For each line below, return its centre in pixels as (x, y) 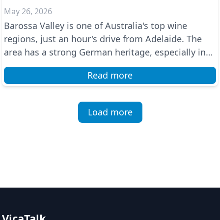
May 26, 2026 (28, 11)
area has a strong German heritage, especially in (105, 52)
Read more (110, 75)
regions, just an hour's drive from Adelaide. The (103, 39)
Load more (110, 112)
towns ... (22, 65)
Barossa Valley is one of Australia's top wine (96, 26)
